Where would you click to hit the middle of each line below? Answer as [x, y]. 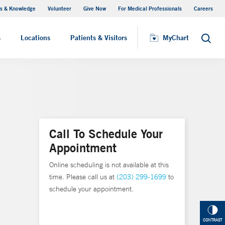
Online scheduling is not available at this [109, 165]
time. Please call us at [83, 177]
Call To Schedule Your [106, 134]
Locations [35, 38]
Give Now [95, 8]
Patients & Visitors [99, 38]
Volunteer [60, 8]
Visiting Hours [55, 15]
